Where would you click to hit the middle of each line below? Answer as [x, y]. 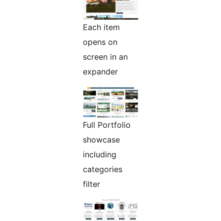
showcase [101, 139]
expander [100, 71]
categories [103, 169]
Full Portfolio [107, 125]
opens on [100, 42]
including [100, 154]
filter [92, 184]
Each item [101, 27]
